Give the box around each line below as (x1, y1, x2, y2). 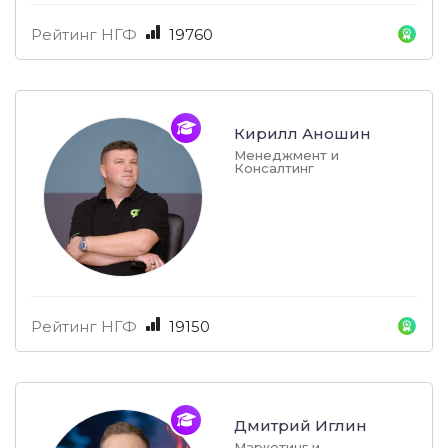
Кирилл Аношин (234, 124, 371, 144)
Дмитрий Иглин (234, 416, 367, 436)
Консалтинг (234, 160, 314, 177)
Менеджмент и (234, 147, 339, 164)
